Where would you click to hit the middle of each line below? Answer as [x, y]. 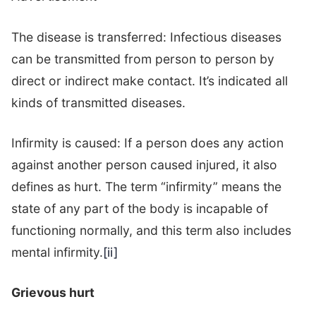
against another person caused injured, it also [144, 164]
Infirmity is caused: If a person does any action [147, 142]
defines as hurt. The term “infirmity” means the [146, 186]
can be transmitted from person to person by [143, 59]
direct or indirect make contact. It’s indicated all [150, 80]
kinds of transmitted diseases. [98, 102]
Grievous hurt [53, 293]
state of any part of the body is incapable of [140, 208]
